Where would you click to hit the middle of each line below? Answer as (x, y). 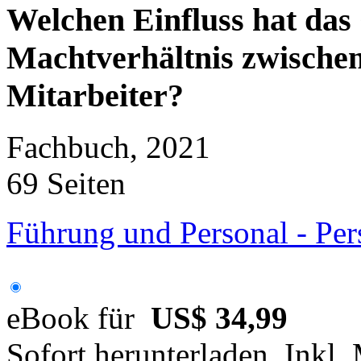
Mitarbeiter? (95, 95)
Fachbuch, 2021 (108, 147)
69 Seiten (66, 184)
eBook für (79, 318)
